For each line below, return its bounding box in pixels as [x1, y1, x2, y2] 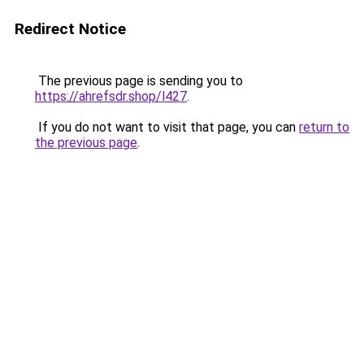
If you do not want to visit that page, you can [35, 119, 299, 135]
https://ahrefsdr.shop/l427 [35, 89, 187, 104]
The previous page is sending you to [35, 73, 243, 89]
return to [299, 119, 349, 135]
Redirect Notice [15, 19, 126, 38]
